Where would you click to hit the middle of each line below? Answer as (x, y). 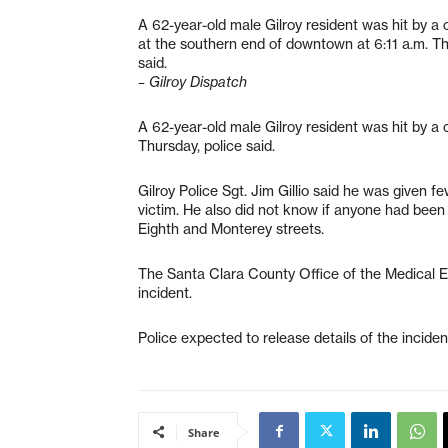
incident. (165, 292)
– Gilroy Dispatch (192, 81)
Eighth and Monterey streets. (231, 228)
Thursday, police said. (206, 145)
